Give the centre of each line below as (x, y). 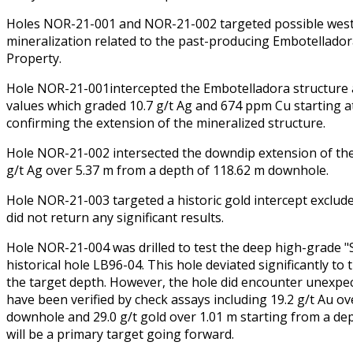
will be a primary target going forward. (120, 334)
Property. (34, 59)
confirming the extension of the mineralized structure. (166, 123)
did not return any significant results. (115, 218)
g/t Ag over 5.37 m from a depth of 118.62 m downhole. (167, 171)
